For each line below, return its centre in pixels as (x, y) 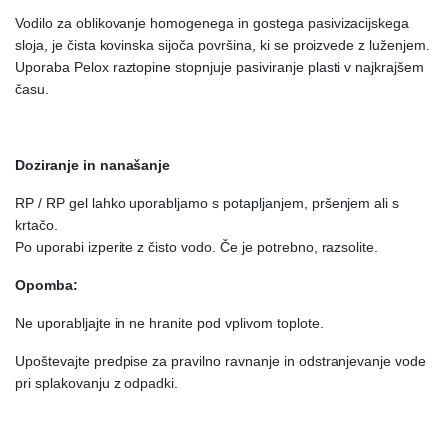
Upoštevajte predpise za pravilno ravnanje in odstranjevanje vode (221, 361)
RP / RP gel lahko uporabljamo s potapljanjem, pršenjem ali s (207, 203)
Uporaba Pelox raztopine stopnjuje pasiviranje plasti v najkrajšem (220, 67)
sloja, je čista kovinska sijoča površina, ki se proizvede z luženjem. (222, 45)
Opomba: (46, 285)
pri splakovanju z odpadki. (97, 383)
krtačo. (36, 225)
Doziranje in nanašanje (93, 165)
